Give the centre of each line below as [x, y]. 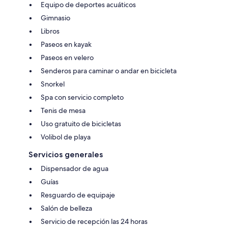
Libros [50, 31]
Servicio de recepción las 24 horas [94, 221]
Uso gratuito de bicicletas [81, 123]
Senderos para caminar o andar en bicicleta [109, 70]
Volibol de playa [66, 137]
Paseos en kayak [66, 44]
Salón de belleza [66, 208]
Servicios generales [66, 154]
